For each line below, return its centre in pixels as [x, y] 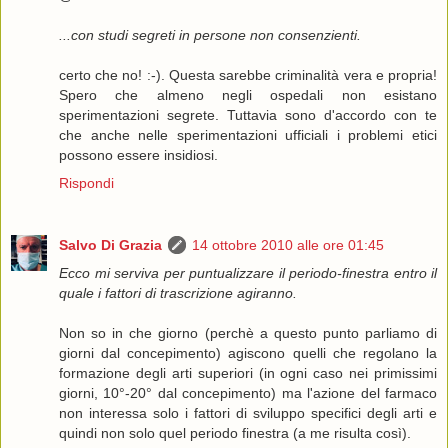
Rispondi [86, 183]
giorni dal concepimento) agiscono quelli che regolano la [248, 353]
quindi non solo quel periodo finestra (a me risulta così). [235, 433]
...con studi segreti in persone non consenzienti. [210, 35]
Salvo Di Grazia [110, 245]
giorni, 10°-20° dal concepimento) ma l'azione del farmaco [248, 393]
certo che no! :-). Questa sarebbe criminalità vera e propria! [248, 75]
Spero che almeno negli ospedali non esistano [248, 95]
